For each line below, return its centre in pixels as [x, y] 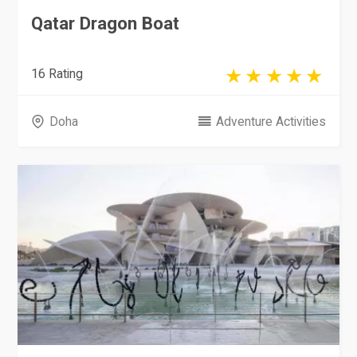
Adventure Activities [271, 121]
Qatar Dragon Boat [106, 23]
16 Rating [57, 74]
